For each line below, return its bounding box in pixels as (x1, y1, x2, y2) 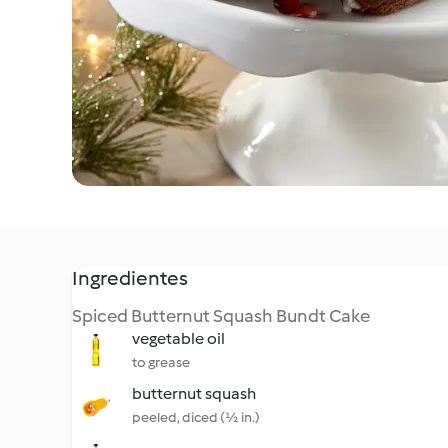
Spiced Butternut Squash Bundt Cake (72, 305, 370, 327)
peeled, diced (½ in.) (132, 409, 260, 426)
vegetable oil (132, 329, 225, 348)
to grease (132, 354, 190, 371)
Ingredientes (72, 266, 188, 290)
